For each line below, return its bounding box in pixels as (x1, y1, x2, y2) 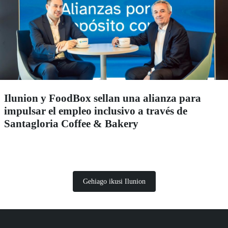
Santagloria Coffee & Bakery (4, 117, 138, 130)
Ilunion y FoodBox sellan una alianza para (4, 92, 201, 104)
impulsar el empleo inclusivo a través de (4, 104, 187, 117)
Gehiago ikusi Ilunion (82, 177, 146, 185)
